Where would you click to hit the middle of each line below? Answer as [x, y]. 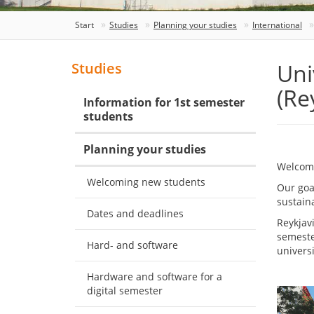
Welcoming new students [146, 182]
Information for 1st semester [164, 103]
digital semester [125, 291]
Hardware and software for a [155, 277]
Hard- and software [132, 245]
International [277, 25]
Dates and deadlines [135, 214]
